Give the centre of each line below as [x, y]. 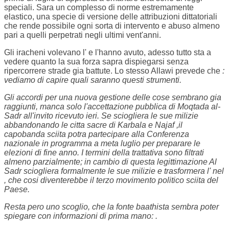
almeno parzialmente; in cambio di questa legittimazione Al [110, 162]
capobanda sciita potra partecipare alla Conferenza [97, 134]
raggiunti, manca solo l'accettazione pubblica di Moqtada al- [112, 107]
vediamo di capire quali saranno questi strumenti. [93, 80]
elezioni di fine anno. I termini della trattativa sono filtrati [104, 153]
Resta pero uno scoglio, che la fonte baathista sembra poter [111, 207]
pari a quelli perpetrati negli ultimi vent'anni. [83, 35]
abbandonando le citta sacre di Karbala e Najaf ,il [93, 125]
